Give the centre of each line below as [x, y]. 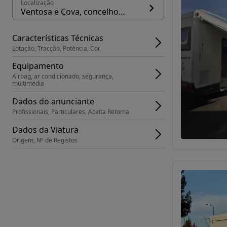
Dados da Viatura [45, 129]
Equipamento [38, 66]
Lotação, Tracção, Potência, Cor [56, 48]
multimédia [28, 83]
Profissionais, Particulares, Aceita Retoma [71, 111]
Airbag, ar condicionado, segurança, [63, 76]
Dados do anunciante [53, 101]
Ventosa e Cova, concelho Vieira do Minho [122, 12]
